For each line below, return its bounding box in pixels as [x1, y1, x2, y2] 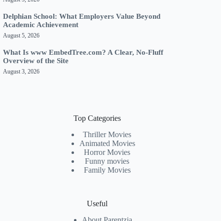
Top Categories [74, 114, 121, 123]
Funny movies [85, 157, 130, 166]
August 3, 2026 [3, 68, 39, 75]
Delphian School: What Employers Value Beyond [3, 12, 160, 21]
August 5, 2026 [3, 32, 39, 39]
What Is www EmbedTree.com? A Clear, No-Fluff [3, 48, 163, 57]
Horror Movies [84, 148, 131, 157]
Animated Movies [79, 139, 135, 148]
